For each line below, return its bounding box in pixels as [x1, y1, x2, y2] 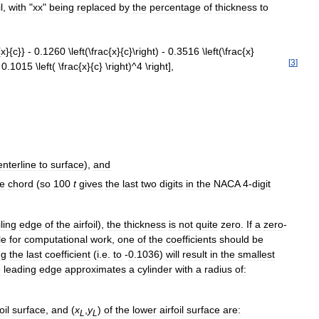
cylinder [137, 263, 172, 275]
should [219, 233, 249, 245]
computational [24, 233, 88, 245]
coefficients [166, 233, 216, 245]
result [182, 248, 207, 260]
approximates [65, 263, 126, 275]
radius [204, 263, 232, 275]
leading [4, 263, 36, 275]
